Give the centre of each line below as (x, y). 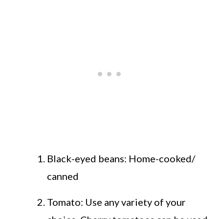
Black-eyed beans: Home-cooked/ (121, 159)
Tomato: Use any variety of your (117, 202)
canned (63, 176)
